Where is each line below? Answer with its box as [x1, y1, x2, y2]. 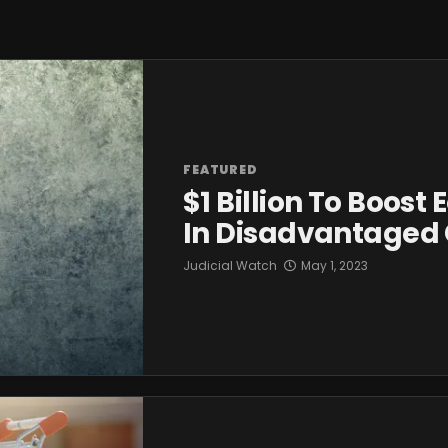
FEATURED [183, 161, 258, 179]
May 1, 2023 [301, 257, 368, 275]
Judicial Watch [183, 257, 277, 275]
